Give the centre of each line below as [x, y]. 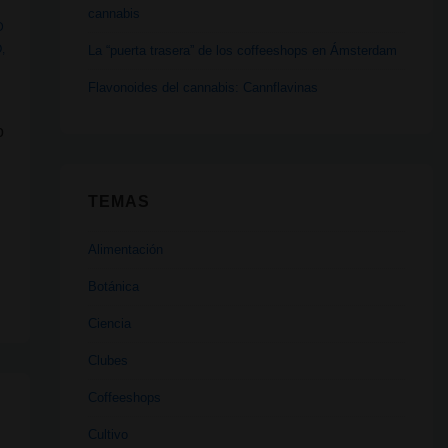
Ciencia [109, 323]
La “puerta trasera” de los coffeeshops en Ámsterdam [242, 51]
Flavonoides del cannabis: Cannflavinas [202, 88]
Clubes [107, 360]
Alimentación [125, 249]
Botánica [113, 286]
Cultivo [107, 434]
